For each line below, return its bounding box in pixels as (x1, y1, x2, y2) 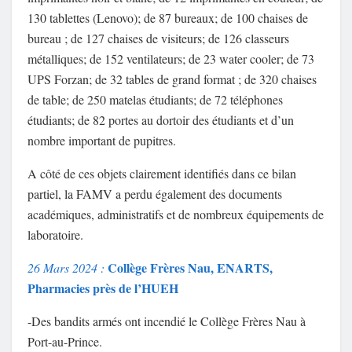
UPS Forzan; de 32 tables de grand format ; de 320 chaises (27, 71, 317, 88)
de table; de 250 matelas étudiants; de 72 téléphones (27, 91, 283, 108)
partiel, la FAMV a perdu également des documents (27, 185, 282, 203)
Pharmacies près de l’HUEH (27, 279, 178, 298)
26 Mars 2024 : (27, 259, 104, 277)
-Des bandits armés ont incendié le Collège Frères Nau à (27, 313, 306, 330)
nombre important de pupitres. (27, 132, 176, 149)
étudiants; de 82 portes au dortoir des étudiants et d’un (27, 112, 294, 129)
